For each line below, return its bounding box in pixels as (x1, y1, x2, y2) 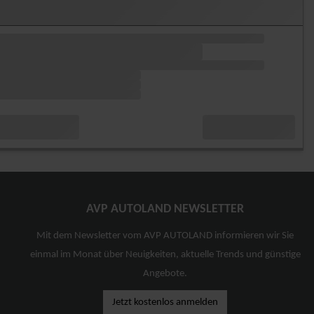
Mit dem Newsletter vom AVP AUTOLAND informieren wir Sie (36, 230, 294, 241)
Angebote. (143, 268, 188, 279)
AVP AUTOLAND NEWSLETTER (86, 202, 245, 216)
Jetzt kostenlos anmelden (112, 296, 219, 308)
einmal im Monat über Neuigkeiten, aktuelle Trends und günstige (29, 249, 301, 260)
